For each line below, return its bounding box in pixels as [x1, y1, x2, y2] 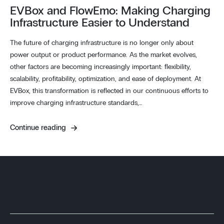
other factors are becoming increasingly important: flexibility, [10, 63, 191, 70]
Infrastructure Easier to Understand [10, 16, 189, 29]
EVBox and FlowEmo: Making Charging [10, 4, 210, 17]
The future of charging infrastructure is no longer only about [10, 39, 193, 46]
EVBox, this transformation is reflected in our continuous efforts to [10, 87, 208, 94]
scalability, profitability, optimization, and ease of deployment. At [10, 75, 201, 82]
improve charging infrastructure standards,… [10, 99, 142, 106]
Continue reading [10, 123, 68, 131]
